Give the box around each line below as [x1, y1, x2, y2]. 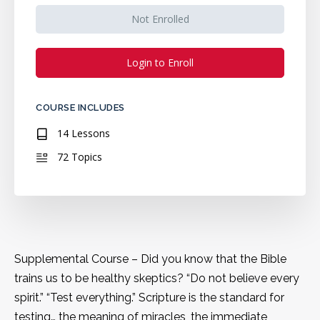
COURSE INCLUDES [36, 101, 125, 113]
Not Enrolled [131, 11, 189, 26]
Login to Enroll [126, 55, 194, 69]
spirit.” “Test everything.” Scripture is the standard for [14, 290, 284, 304]
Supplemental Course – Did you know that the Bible [14, 251, 286, 266]
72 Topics [57, 149, 102, 164]
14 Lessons [57, 126, 110, 140]
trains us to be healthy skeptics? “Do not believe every [14, 271, 299, 285]
